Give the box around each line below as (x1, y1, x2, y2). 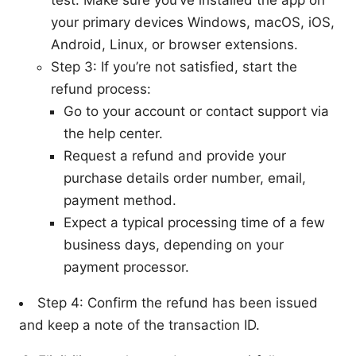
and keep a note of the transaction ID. (19, 317, 260, 334)
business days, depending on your (64, 237, 284, 253)
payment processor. (64, 259, 189, 276)
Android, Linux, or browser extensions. (51, 37, 298, 53)
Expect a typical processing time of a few (64, 215, 325, 231)
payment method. (64, 192, 176, 209)
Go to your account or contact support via (64, 103, 329, 120)
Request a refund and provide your (64, 148, 286, 164)
